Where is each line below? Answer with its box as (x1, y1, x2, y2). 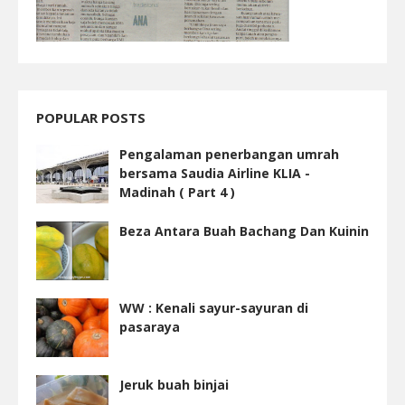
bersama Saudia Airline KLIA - (119, 165, 310, 182)
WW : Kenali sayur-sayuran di (119, 299, 308, 316)
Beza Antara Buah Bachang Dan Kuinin (119, 222, 369, 240)
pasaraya (119, 318, 180, 335)
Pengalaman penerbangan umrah (119, 146, 339, 163)
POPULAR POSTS (36, 108, 146, 127)
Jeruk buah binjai (119, 376, 229, 393)
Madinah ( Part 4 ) (119, 184, 235, 201)
